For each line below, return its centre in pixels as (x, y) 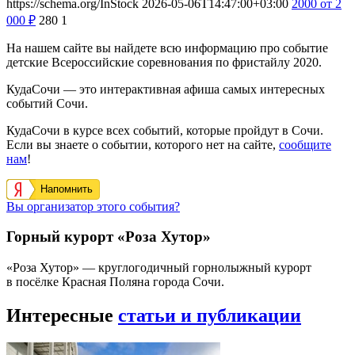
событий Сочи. (47, 103)
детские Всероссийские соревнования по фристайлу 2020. (164, 62)
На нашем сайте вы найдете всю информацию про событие (167, 48)
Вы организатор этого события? (93, 206)
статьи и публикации (210, 315)
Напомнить (67, 189)
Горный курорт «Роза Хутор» (109, 237)
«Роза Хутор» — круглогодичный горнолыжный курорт (159, 268)
